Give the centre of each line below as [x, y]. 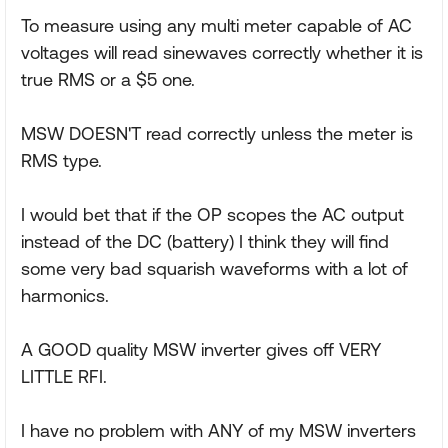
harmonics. [65, 295]
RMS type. [61, 160]
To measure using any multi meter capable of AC [216, 25]
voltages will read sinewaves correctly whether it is [222, 52]
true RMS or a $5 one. [108, 79]
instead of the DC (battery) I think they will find [205, 241]
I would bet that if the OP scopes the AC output [212, 214]
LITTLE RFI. [64, 376]
